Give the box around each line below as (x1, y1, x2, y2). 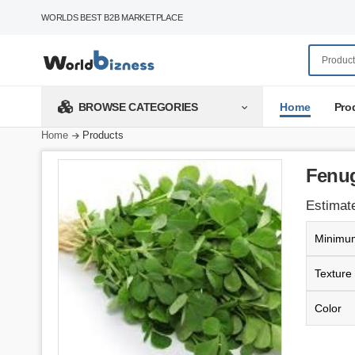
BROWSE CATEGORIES (78, 101, 198, 113)
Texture (314, 267, 352, 280)
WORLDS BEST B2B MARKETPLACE (41, 13, 183, 22)
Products (82, 129, 124, 141)
